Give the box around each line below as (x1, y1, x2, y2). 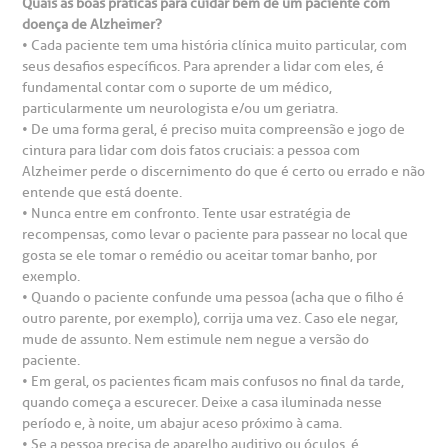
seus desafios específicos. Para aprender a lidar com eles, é (22, 58, 385, 75)
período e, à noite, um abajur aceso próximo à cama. (22, 415, 343, 432)
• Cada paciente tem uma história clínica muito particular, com (22, 37, 408, 54)
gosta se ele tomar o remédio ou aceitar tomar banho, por (22, 247, 378, 264)
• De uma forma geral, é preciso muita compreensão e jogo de (22, 121, 406, 138)
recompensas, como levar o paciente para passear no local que (22, 226, 409, 243)
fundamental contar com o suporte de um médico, (22, 79, 333, 96)
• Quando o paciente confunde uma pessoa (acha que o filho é (22, 289, 405, 306)
